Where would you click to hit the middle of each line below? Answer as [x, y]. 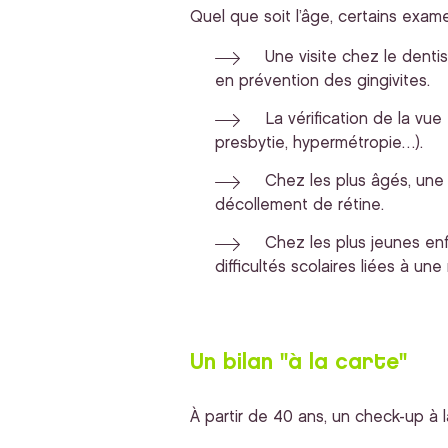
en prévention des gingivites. [322, 81]
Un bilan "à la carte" [298, 362]
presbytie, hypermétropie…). [318, 143]
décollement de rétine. [299, 205]
